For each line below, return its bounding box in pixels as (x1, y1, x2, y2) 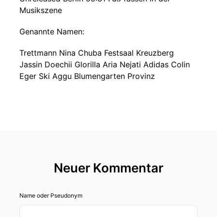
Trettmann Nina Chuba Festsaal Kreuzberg (19, 48, 174, 58)
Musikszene (19, 5, 62, 15)
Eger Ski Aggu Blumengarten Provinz (19, 71, 155, 81)
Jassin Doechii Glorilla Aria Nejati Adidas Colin (19, 60, 190, 69)
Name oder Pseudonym (19, 192, 82, 199)
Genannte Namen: (19, 27, 84, 36)
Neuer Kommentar (54, 160, 163, 175)
